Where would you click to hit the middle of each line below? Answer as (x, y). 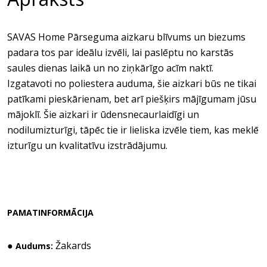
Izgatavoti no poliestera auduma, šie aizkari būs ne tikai (132, 83)
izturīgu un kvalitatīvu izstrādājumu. (87, 145)
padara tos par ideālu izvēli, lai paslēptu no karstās (120, 52)
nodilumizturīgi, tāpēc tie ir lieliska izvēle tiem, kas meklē (133, 130)
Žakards (73, 246)
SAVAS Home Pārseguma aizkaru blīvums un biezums (126, 37)
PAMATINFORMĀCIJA (50, 212)
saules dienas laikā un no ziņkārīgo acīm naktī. (110, 68)
